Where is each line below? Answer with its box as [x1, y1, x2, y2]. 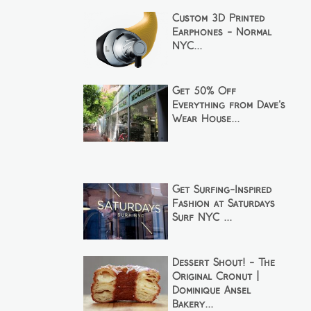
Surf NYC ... [171, 212, 232, 223]
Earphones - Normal [171, 27, 271, 37]
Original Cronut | [171, 272, 259, 283]
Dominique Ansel [171, 286, 251, 296]
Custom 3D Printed [171, 13, 264, 24]
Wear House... [171, 115, 239, 125]
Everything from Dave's [171, 101, 285, 111]
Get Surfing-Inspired [171, 185, 271, 195]
